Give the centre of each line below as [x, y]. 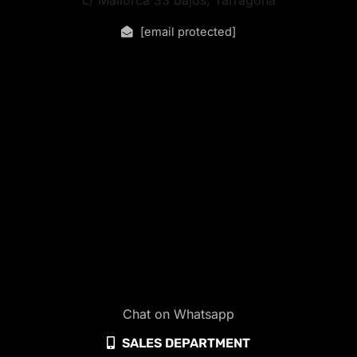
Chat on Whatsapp [178, 314]
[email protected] [188, 31]
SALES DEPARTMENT [184, 343]
